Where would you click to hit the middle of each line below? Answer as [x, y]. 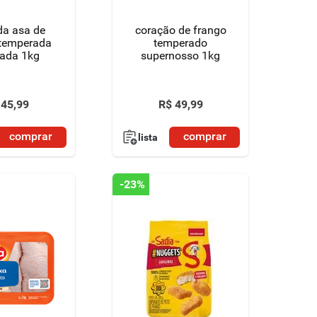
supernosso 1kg [181, 56]
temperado [181, 43]
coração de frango [180, 30]
